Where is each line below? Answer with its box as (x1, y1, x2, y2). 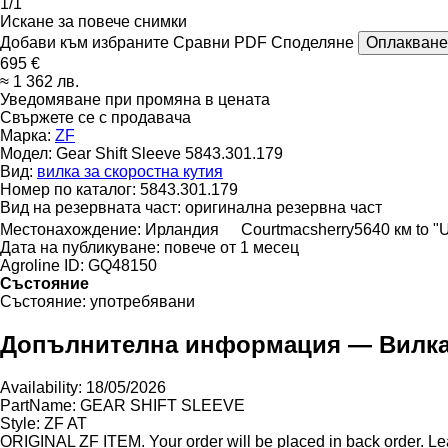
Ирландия (145, 220, 219, 238)
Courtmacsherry (241, 220, 354, 238)
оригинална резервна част (185, 198, 382, 216)
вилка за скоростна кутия (37, 162, 223, 180)
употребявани (90, 292, 195, 310)
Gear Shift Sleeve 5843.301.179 (56, 144, 283, 162)
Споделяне (271, 33, 354, 51)
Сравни (173, 33, 230, 51)
